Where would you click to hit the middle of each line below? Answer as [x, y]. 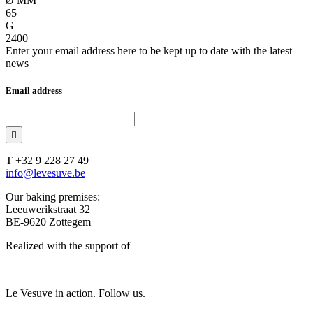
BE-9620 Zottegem [48, 221]
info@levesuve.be [45, 173]
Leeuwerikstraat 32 [48, 209]
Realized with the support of [68, 245]
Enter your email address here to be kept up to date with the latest [149, 50]
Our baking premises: [53, 196]
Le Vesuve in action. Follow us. [75, 293]
